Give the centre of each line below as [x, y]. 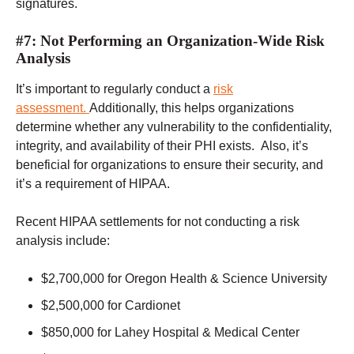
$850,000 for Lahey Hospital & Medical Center [170, 332]
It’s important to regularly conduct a [115, 88]
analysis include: [63, 240]
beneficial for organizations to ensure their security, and [169, 164]
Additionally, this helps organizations [192, 107]
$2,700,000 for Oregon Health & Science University [184, 278]
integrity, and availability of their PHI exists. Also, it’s [162, 145]
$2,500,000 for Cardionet [111, 305]
